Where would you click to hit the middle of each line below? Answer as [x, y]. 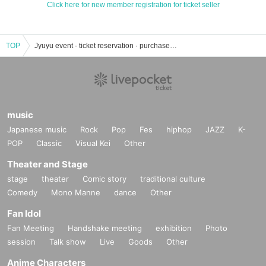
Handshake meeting [105, 228]
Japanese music [37, 130]
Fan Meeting [31, 228]
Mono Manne [76, 193]
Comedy [22, 193]
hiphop [179, 130]
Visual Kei [93, 143]
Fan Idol [24, 214]
